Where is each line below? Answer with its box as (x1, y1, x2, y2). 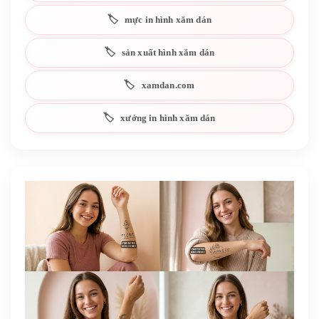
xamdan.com (141, 79, 195, 90)
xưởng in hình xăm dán (120, 112, 216, 123)
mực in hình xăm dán (124, 14, 211, 25)
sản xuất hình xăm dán (121, 46, 214, 58)
